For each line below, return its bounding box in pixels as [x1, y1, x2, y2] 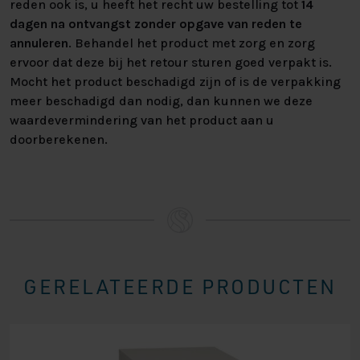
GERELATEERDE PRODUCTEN [23, 273, 337, 300]
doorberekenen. [10, 132, 108, 148]
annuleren [10, 35, 68, 51]
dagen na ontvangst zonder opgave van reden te [10, 16, 302, 32]
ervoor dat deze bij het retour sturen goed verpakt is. [10, 55, 332, 71]
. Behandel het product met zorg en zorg [68, 35, 315, 51]
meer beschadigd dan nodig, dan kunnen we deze [10, 93, 313, 109]
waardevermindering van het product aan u [10, 112, 274, 129]
